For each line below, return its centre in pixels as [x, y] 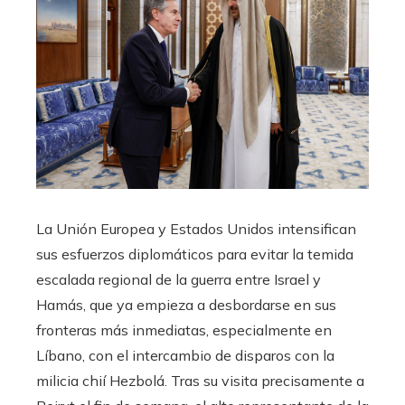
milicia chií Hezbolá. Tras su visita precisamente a [200, 381]
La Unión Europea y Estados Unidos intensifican [196, 229]
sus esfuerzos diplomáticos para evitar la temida [195, 254]
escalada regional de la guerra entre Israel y [179, 280]
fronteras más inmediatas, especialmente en [184, 330]
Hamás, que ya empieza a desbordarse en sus [186, 305]
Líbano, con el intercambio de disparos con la [185, 356]
